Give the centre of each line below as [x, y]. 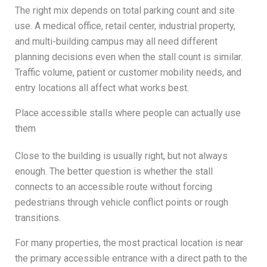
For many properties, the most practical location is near [129, 243]
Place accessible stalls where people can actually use [128, 113]
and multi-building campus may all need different [116, 41]
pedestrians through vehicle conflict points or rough [121, 202]
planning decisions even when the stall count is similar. [128, 57]
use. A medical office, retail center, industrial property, [125, 26]
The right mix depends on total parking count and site [125, 10]
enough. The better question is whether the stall [114, 171]
